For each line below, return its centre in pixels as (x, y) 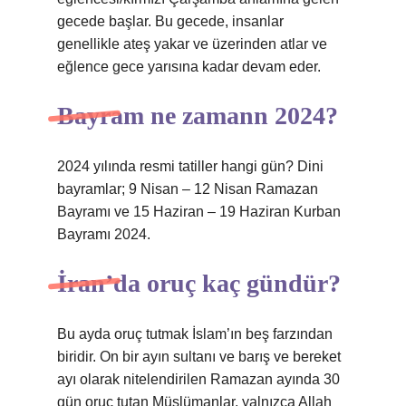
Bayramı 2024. (104, 234)
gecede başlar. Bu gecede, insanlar (170, 21)
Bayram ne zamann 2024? (198, 116)
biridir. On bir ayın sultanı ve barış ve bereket (199, 357)
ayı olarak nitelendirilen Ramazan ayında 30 (198, 379)
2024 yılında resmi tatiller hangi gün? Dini (190, 166)
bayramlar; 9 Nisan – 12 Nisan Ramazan (188, 189)
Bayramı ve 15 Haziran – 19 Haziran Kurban (199, 212)
